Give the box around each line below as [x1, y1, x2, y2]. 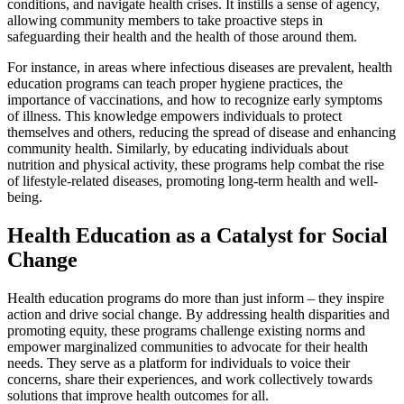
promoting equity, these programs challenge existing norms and [7, 322, 365, 338]
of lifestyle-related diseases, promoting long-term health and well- [7, 172, 378, 188]
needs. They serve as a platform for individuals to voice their [7, 354, 350, 371]
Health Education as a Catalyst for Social [7, 223, 388, 247]
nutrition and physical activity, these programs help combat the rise [7, 156, 384, 172]
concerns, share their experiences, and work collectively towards [7, 371, 372, 387]
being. [7, 188, 42, 205]
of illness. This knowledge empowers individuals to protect [7, 107, 342, 124]
